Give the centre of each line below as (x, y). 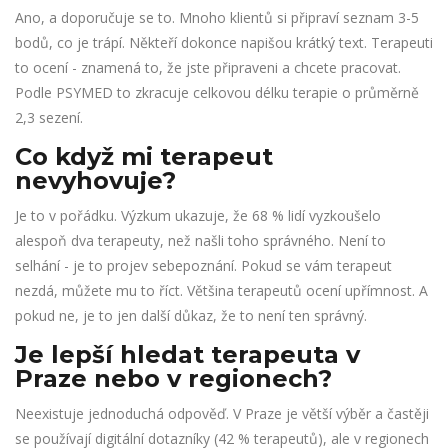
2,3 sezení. (49, 118)
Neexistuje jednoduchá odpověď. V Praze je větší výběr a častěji (222, 414)
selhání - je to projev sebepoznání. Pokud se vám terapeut (203, 266)
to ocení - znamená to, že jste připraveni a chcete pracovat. (208, 68)
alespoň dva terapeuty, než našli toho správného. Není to (200, 241)
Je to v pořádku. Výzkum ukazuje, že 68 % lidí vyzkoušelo (198, 216)
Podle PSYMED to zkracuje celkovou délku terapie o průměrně (217, 93)
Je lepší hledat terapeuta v (187, 355)
